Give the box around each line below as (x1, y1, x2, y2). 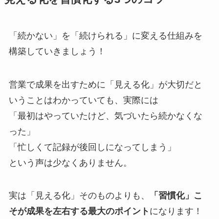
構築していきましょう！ (8, 46, 106, 56)
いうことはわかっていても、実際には (8, 95, 158, 105)
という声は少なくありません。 (8, 157, 132, 168)
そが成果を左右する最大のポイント (8, 206, 150, 217)
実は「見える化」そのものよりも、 (8, 191, 150, 201)
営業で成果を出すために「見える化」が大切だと (8, 79, 202, 89)
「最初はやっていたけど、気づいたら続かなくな (8, 110, 202, 121)
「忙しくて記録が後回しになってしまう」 (8, 142, 176, 152)
